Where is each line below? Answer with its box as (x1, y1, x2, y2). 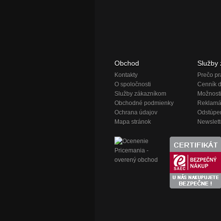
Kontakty (114, 72, 138, 79)
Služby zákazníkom (114, 90, 166, 98)
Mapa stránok (114, 118, 151, 126)
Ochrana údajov (114, 109, 157, 116)
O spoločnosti (114, 81, 151, 88)
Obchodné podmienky (114, 100, 174, 107)
